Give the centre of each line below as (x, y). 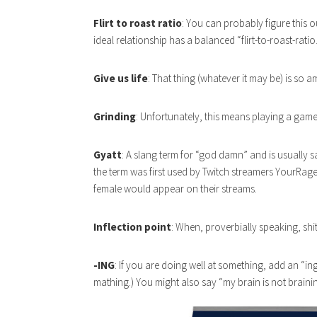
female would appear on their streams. (175, 188)
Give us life (121, 78)
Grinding (115, 116)
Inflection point (132, 226)
